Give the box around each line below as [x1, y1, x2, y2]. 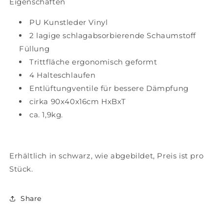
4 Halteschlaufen [29, 70, 96, 80]
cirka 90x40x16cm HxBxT [29, 97, 126, 107]
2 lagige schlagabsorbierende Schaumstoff [29, 31, 197, 41]
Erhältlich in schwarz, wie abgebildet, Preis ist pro [9, 151, 204, 161]
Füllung [19, 44, 50, 54]
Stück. [9, 164, 33, 174]
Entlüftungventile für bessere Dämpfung [29, 84, 189, 93]
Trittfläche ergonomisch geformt [29, 57, 157, 67]
